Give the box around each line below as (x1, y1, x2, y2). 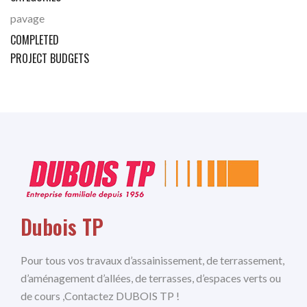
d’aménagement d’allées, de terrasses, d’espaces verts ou (21, 271, 281, 285)
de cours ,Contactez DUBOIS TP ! (21, 289, 180, 303)
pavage (10, 12, 45, 25)
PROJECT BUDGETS (10, 50, 89, 67)
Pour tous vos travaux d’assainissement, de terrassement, (21, 254, 284, 267)
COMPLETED (10, 32, 59, 49)
